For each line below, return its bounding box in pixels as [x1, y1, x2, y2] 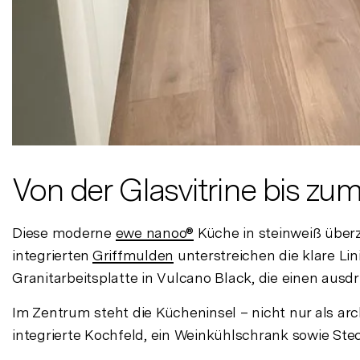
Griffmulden [92, 246, 174, 264]
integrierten [12, 246, 92, 264]
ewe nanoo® [115, 223, 194, 241]
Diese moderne [12, 223, 116, 241]
